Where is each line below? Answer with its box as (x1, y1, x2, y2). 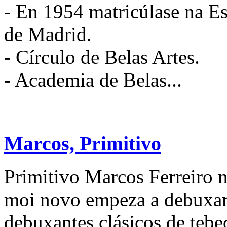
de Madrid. (4, 23, 92, 46)
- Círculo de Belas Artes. (4, 46, 200, 68)
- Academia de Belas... (4, 69, 182, 91)
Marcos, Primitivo (4, 132, 161, 156)
